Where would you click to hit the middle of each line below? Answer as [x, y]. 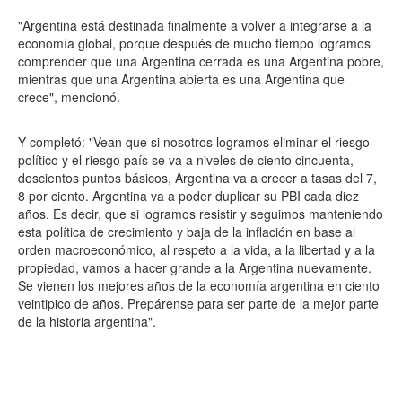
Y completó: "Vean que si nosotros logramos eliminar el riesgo [194, 142]
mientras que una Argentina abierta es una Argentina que [181, 79]
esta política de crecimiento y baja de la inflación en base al [187, 232]
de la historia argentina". [87, 321]
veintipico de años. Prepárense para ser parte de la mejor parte [198, 303]
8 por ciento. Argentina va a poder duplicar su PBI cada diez [188, 196]
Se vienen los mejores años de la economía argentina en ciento [199, 285]
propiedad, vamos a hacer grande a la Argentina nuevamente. [195, 267]
